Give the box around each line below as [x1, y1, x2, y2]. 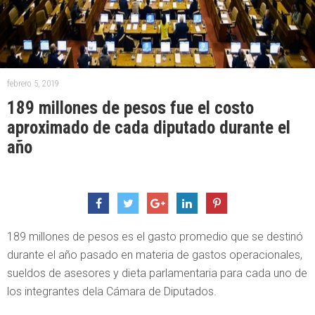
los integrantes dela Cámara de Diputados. [7, 284, 217, 298]
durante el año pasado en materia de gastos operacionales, [7, 247, 302, 262]
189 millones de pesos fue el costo [7, 97, 254, 118]
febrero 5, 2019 [7, 78, 59, 89]
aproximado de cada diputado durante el [7, 117, 290, 138]
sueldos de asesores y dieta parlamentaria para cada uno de [7, 266, 307, 280]
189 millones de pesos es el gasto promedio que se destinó [7, 229, 303, 243]
